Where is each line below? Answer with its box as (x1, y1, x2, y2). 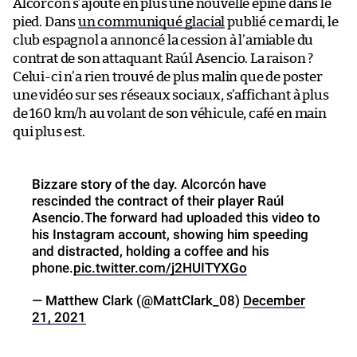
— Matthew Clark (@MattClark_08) (32, 292, 243, 308)
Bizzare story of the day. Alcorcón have (32, 175, 266, 192)
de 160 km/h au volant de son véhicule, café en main (13, 106, 327, 120)
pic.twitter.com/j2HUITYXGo (73, 259, 247, 276)
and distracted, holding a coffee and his (32, 242, 269, 259)
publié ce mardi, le (225, 14, 339, 29)
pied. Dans (13, 14, 79, 29)
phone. (32, 259, 73, 276)
